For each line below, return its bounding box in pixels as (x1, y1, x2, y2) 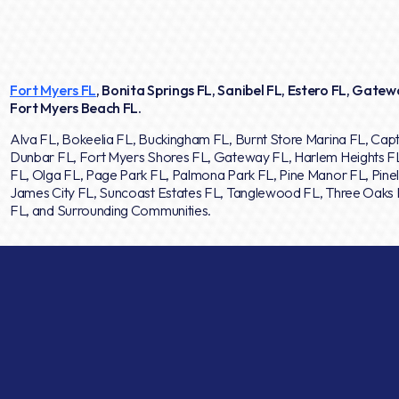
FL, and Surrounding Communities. (10, 200, 212, 219)
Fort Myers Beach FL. (10, 98, 142, 117)
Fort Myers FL (10, 80, 96, 99)
